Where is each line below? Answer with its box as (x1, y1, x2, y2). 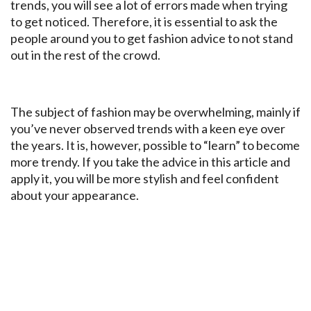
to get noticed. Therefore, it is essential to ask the (10, 14, 278, 30)
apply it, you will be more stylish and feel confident (10, 171, 279, 187)
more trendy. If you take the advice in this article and (10, 154, 290, 170)
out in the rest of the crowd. (10, 47, 160, 63)
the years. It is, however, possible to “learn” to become (10, 137, 300, 153)
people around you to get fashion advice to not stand (10, 31, 293, 47)
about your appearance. (10, 187, 139, 203)
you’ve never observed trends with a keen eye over (10, 121, 285, 137)
